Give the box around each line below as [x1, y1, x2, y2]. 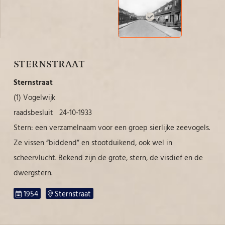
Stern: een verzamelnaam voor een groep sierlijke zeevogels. [13, 121, 210, 133]
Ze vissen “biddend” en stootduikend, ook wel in [13, 136, 172, 148]
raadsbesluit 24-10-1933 [13, 106, 92, 118]
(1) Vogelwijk [13, 91, 55, 103]
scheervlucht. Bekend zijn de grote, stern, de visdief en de [13, 151, 203, 163]
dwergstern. [13, 166, 52, 178]
